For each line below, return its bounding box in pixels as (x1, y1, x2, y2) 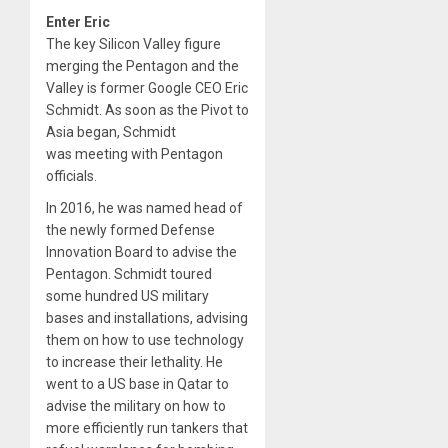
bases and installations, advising (46, 309, 248, 326)
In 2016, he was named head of (46, 199, 243, 216)
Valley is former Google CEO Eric (46, 79, 248, 96)
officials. (46, 167, 97, 184)
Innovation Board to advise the (46, 243, 237, 260)
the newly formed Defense (46, 221, 215, 238)
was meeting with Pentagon (46, 145, 223, 162)
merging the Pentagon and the (46, 57, 239, 74)
